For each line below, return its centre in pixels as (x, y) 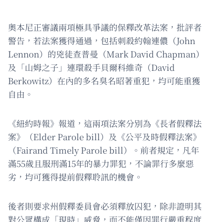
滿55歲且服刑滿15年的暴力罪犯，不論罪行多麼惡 (101, 164)
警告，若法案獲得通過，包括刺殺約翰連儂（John (102, 41)
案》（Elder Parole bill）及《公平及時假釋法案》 (105, 137)
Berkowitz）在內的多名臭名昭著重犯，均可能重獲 (104, 81)
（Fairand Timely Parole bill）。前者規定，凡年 (104, 150)
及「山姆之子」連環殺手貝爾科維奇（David (91, 67)
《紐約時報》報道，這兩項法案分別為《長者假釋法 (105, 123)
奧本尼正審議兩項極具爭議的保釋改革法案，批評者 (105, 27)
